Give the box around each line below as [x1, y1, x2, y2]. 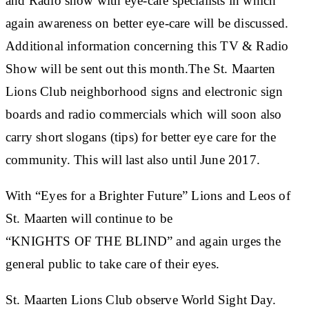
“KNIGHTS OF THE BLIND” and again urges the [6, 233, 281, 248]
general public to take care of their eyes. [6, 256, 219, 271]
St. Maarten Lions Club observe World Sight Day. [6, 292, 276, 307]
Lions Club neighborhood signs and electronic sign [6, 83, 283, 99]
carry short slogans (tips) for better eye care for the [6, 129, 277, 144]
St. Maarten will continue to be [6, 210, 172, 226]
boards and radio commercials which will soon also [6, 106, 282, 121]
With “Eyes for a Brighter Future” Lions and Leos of [6, 188, 290, 203]
